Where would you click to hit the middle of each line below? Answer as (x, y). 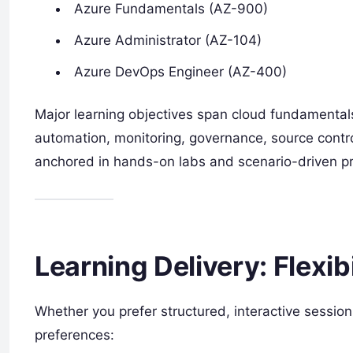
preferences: (74, 335)
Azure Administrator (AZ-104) (168, 40)
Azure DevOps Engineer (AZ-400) (181, 71)
